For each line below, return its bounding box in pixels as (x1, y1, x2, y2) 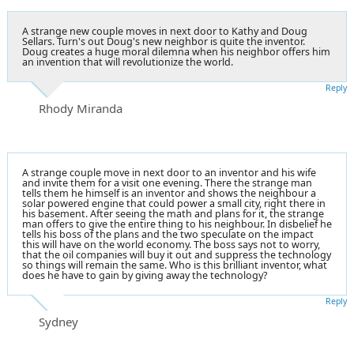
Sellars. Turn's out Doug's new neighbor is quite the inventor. (22, 34, 305, 48)
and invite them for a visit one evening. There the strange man (22, 175, 312, 190)
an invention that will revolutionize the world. (22, 55, 233, 69)
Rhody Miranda (39, 100, 122, 116)
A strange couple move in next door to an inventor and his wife (22, 165, 316, 179)
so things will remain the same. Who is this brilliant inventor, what (22, 258, 327, 272)
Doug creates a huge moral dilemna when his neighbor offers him (22, 44, 330, 58)
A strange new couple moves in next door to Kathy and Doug (22, 24, 307, 38)
